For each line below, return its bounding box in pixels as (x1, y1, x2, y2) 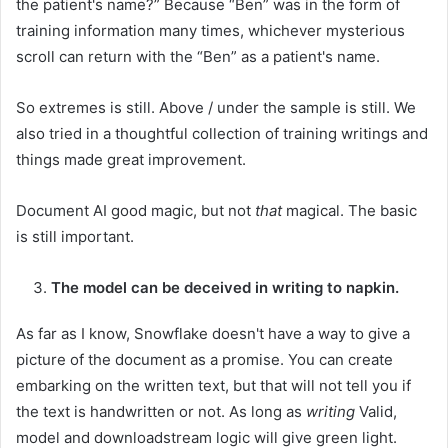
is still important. (16, 226, 134, 246)
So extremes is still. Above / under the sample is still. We (16, 97, 416, 117)
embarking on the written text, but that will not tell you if (16, 375, 411, 395)
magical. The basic (282, 200, 417, 220)
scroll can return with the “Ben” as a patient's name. (16, 46, 380, 66)
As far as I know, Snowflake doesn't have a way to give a (16, 323, 410, 343)
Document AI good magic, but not (16, 200, 255, 220)
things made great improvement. (16, 149, 246, 169)
